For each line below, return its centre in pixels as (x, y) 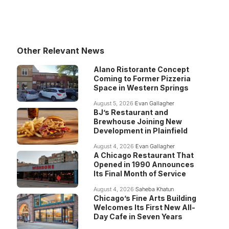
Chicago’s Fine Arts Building (145, 198)
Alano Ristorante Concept (141, 69)
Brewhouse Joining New (138, 121)
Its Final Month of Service (140, 174)
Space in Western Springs (141, 88)
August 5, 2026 (113, 103)
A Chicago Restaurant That (143, 155)
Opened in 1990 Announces (144, 164)
